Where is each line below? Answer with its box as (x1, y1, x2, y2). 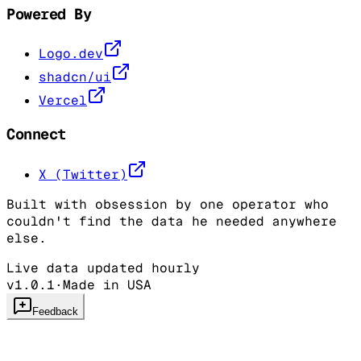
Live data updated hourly (6, 259, 200, 276)
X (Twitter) (39, 165, 127, 183)
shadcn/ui (39, 68, 111, 86)
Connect (6, 123, 66, 144)
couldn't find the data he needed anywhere (6, 212, 337, 230)
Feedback (32, 305, 78, 317)
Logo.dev (39, 45, 103, 63)
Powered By (6, 3, 92, 24)
